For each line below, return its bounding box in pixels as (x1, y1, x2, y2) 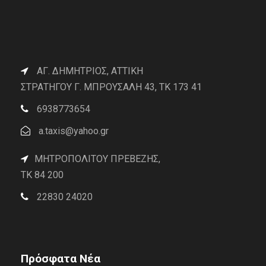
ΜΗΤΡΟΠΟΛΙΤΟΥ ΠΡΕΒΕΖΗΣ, (34, 153, 160, 164)
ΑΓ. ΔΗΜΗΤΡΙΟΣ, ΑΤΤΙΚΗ (34, 65, 143, 77)
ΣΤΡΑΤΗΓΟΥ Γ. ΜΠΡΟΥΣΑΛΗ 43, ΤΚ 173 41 (21, 81, 202, 93)
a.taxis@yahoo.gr (36, 125, 109, 137)
